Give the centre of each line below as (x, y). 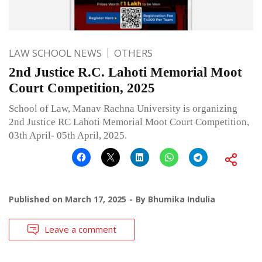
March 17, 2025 (96, 199)
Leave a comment (80, 229)
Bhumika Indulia (182, 199)
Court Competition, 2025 (82, 88)
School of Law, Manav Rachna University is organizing (123, 108)
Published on (37, 199)
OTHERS (133, 53)
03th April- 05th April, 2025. (68, 135)
